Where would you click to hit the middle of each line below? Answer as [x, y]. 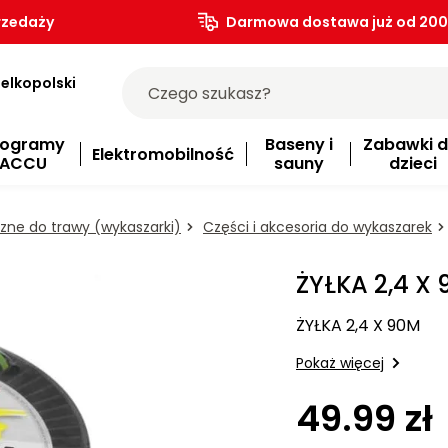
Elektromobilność [163, 154]
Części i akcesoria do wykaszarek [317, 227]
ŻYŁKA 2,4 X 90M [358, 326]
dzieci [412, 163]
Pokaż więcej [340, 363]
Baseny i [298, 144]
